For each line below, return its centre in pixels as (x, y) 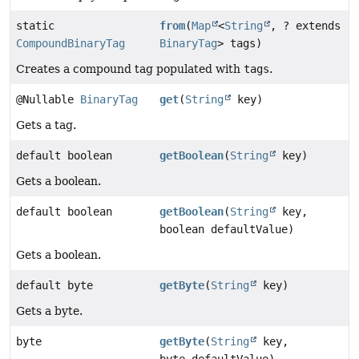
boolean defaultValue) (227, 229)
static (35, 25)
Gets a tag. (46, 125)
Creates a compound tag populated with (130, 69)
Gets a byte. (49, 311)
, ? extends (306, 25)
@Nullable (48, 99)
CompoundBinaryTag (71, 43)
